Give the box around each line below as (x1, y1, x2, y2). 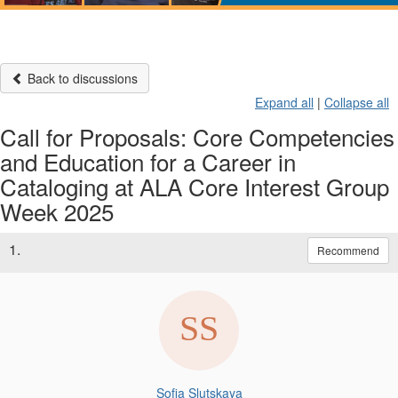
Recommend (317, 242, 379, 258)
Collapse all (324, 92, 389, 111)
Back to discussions (24, 68, 138, 87)
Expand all (255, 92, 314, 111)
